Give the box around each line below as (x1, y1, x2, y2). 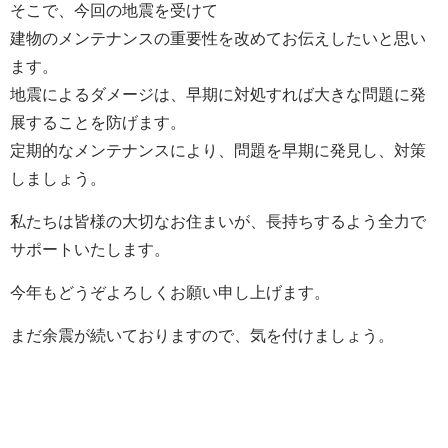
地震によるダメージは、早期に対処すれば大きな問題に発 (10, 86, 426, 104)
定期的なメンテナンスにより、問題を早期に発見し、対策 (10, 142, 426, 160)
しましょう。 (10, 170, 106, 188)
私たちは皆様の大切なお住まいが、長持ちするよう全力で (10, 213, 426, 231)
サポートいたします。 (10, 241, 170, 259)
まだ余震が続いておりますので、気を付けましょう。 (10, 327, 394, 345)
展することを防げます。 (10, 114, 186, 132)
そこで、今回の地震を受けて (10, 2, 218, 20)
